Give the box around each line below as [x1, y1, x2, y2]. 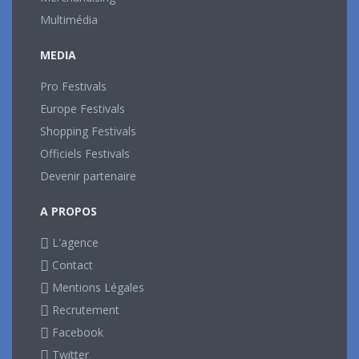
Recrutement [49, 301, 119, 317]
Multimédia [40, 11, 98, 27]
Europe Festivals [40, 100, 125, 116]
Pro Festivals [40, 78, 107, 94]
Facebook [49, 324, 103, 340]
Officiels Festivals [40, 145, 130, 161]
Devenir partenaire [40, 167, 136, 184]
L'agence [49, 234, 99, 250]
